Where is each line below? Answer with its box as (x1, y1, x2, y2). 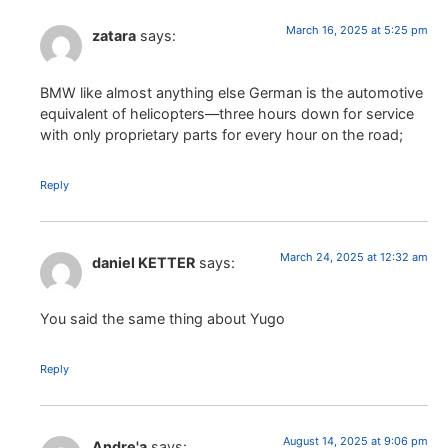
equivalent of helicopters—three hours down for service (40, 104, 414, 122)
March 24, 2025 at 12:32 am (280, 249, 428, 264)
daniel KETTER (92, 253, 195, 271)
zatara (92, 27, 136, 45)
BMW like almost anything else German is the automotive (40, 83, 423, 101)
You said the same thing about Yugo (40, 309, 285, 327)
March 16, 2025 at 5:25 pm (286, 23, 428, 38)
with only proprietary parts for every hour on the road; (40, 125, 403, 143)
